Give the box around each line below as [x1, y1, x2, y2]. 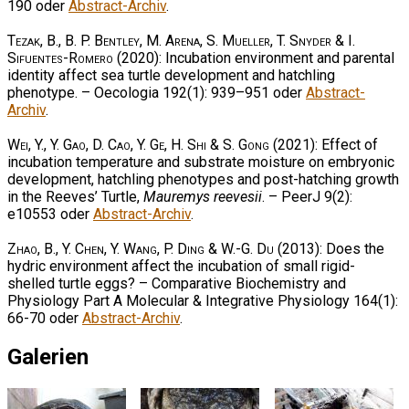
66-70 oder [7, 309, 82, 327]
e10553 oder [7, 204, 93, 223]
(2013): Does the [274, 239, 384, 257]
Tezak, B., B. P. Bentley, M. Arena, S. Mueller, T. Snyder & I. [7, 31, 355, 49]
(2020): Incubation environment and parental [113, 48, 394, 67]
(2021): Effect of [269, 135, 378, 153]
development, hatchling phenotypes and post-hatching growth [7, 170, 399, 188]
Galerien [7, 344, 89, 371]
